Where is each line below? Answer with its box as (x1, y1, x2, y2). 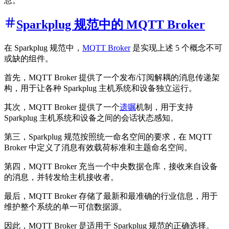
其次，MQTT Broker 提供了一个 (4, 103, 120, 112)
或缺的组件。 (4, 54, 53, 63)
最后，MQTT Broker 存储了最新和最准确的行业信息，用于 (4, 192, 218, 201)
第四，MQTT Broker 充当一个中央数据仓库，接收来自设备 (4, 162, 218, 171)
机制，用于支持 (136, 103, 193, 112)
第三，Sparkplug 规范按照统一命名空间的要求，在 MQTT (4, 132, 212, 142)
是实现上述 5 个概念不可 (130, 43, 222, 53)
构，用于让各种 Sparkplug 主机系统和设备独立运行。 (4, 84, 197, 93)
